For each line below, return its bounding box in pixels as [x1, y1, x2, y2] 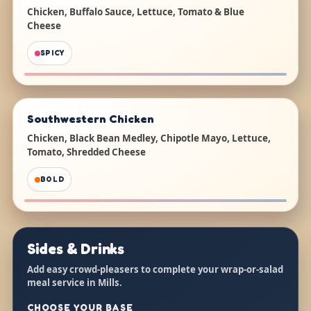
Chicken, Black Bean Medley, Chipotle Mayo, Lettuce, [26, 132, 271, 145]
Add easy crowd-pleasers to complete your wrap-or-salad [26, 263, 283, 276]
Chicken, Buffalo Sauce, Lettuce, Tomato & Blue [26, 6, 244, 19]
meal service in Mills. [26, 276, 122, 289]
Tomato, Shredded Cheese [26, 146, 146, 159]
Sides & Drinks [26, 239, 124, 258]
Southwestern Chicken [26, 112, 154, 126]
